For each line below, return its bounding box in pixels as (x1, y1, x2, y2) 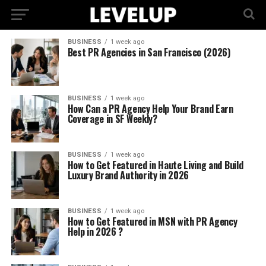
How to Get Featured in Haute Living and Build (67, 158, 243, 172)
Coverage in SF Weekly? (67, 112, 157, 126)
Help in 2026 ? (67, 224, 123, 239)
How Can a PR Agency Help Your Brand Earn (67, 102, 233, 116)
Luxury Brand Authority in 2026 (67, 168, 189, 182)
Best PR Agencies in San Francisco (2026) (67, 45, 230, 59)
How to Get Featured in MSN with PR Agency (67, 214, 237, 229)
